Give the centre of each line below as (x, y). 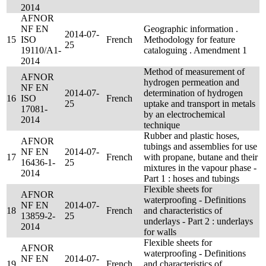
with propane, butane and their (201, 157)
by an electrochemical (184, 114)
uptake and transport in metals (199, 104)
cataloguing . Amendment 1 (195, 50)
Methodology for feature (189, 39)
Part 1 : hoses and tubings (191, 178)
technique (162, 125)
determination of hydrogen (193, 93)
